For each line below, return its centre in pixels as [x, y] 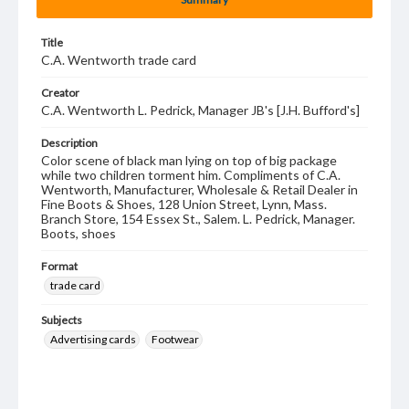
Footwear [175, 339]
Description [69, 143]
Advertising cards [93, 339]
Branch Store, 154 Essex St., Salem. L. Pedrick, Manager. [198, 219]
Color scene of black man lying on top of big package [189, 160]
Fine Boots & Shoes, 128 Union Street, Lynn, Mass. [184, 204]
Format [59, 266]
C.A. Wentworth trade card [119, 60]
